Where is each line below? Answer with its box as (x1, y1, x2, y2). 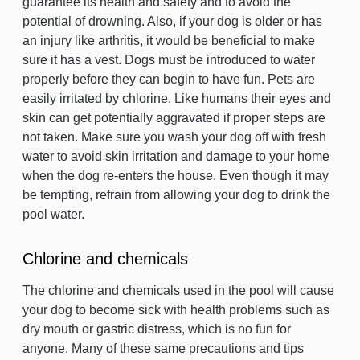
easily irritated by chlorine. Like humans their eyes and (22, 92, 331, 105)
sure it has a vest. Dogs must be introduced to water (22, 53, 315, 67)
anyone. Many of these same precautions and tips (22, 342, 304, 355)
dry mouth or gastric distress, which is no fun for (22, 322, 291, 336)
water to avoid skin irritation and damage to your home (22, 149, 329, 163)
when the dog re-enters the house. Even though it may (22, 169, 329, 182)
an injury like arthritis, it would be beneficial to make (22, 34, 315, 47)
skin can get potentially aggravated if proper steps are (22, 111, 325, 125)
